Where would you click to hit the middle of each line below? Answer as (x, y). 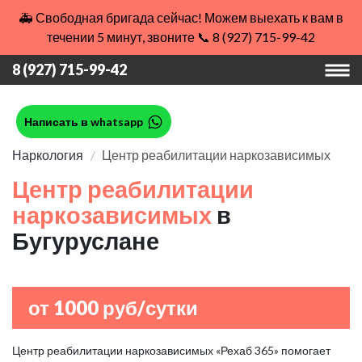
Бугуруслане (86, 240)
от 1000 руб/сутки (113, 307)
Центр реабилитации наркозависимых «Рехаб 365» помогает (171, 350)
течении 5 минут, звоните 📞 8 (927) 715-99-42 (181, 37)
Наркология (48, 155)
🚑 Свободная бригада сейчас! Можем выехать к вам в (181, 17)
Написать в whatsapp (84, 122)
